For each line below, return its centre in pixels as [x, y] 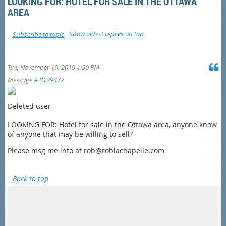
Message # [23, 80]
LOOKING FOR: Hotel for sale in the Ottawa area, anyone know [112, 125]
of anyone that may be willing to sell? [70, 134]
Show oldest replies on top [106, 34]
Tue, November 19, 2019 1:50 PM [53, 67]
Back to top [31, 179]
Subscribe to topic [38, 35]
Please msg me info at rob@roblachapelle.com [86, 151]
